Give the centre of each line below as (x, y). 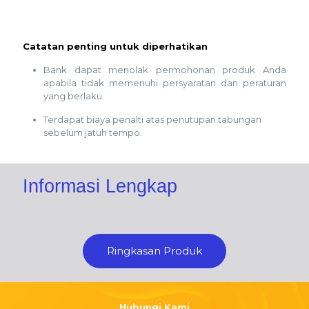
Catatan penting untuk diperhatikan (115, 46)
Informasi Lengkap (100, 186)
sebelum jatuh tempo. (93, 132)
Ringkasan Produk (154, 250)
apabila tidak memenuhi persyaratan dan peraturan (165, 82)
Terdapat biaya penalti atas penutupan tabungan (152, 119)
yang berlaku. (74, 96)
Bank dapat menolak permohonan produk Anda (165, 69)
